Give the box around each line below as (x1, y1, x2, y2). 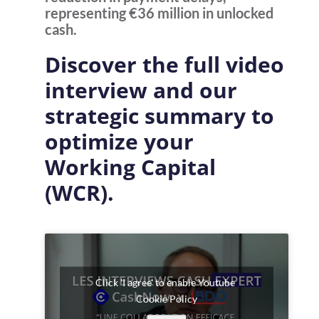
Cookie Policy (135, 292, 197, 305)
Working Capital (44, 152, 216, 182)
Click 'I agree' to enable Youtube (95, 276, 238, 288)
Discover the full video (44, 50, 284, 79)
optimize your (44, 127, 194, 156)
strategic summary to (44, 101, 274, 130)
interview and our (44, 75, 237, 105)
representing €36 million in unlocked (44, 4, 273, 21)
